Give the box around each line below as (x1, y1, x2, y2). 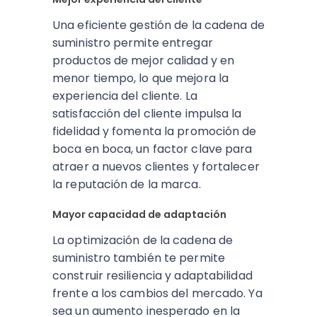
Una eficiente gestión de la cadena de (52, 17, 265, 33)
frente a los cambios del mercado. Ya (52, 285, 263, 301)
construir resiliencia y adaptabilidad (52, 267, 253, 284)
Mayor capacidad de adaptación (52, 207, 226, 221)
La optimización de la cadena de (52, 232, 234, 248)
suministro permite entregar (52, 35, 213, 51)
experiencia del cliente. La (52, 88, 197, 104)
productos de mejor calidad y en (52, 52, 235, 69)
